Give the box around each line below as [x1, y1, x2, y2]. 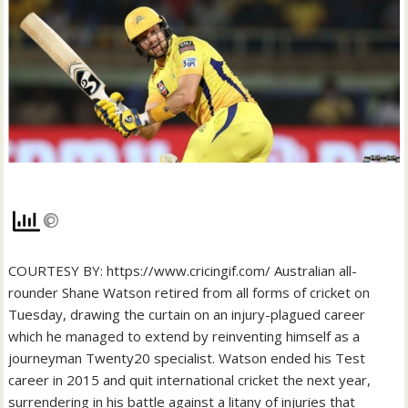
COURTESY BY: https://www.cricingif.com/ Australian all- [8, 260, 358, 280]
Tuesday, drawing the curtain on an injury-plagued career [8, 304, 366, 323]
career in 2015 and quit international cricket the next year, [8, 370, 372, 389]
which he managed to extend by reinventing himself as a [8, 326, 361, 345]
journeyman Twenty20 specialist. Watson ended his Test [8, 348, 366, 367]
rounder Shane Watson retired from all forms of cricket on [8, 282, 371, 301]
